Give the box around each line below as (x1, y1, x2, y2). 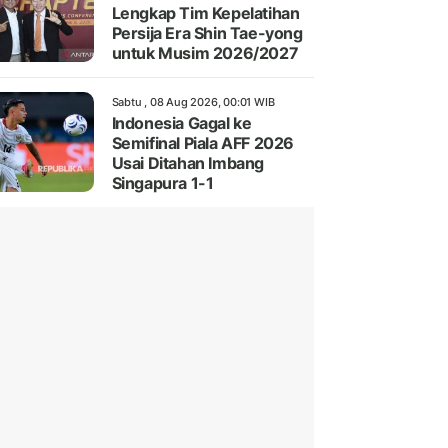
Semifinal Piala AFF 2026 (111, 133, 294, 154)
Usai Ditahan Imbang (111, 153, 264, 174)
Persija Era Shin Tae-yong (111, 23, 303, 44)
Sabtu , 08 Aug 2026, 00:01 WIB (111, 95, 275, 110)
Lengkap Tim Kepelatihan (111, 3, 300, 24)
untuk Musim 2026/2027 (111, 43, 299, 64)
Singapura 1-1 (111, 173, 214, 194)
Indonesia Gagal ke (111, 113, 252, 134)
